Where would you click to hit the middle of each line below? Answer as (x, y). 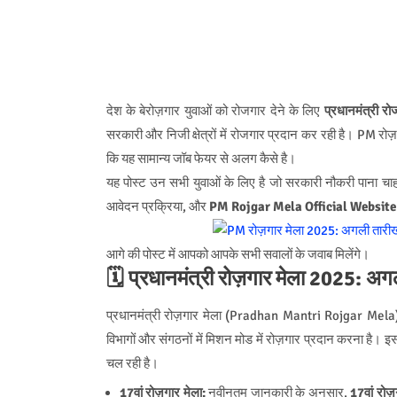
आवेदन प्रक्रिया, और (157, 206)
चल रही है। (132, 363)
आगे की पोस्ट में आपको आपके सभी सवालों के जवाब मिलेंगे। (237, 254)
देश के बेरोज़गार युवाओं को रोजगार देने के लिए (215, 110)
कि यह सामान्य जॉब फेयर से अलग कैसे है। (201, 158)
